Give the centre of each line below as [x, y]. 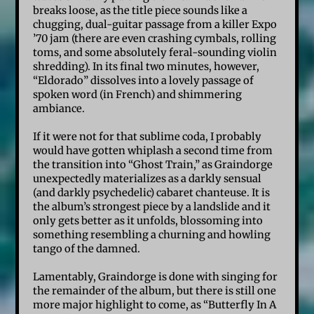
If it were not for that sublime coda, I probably [148, 136]
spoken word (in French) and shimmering [138, 94]
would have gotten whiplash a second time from [153, 150]
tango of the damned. [88, 248]
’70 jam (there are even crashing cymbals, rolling [155, 38]
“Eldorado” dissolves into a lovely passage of [144, 80]
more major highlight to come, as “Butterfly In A [155, 305]
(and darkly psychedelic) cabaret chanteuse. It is [152, 192]
